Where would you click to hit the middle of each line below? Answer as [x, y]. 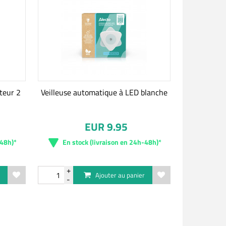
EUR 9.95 [106, 127]
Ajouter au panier [120, 175]
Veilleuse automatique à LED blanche [104, 92]
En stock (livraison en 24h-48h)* [112, 142]
